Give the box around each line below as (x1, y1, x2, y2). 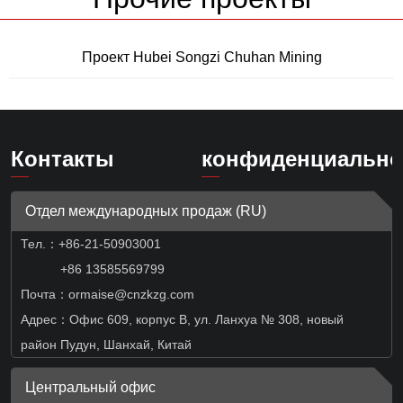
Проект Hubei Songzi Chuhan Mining (81, 49, 322, 66)
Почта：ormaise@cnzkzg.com (21, 287, 194, 302)
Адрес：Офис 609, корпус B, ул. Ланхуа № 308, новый (21, 312, 344, 327)
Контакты (11, 147, 114, 172)
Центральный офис (25, 380, 156, 396)
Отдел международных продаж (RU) (25, 203, 266, 219)
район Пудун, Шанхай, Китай (21, 337, 192, 353)
